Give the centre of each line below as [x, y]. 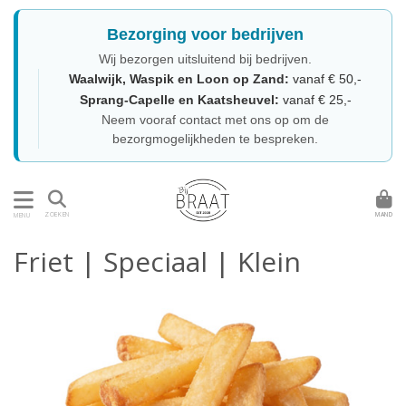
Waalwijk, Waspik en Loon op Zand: [179, 79]
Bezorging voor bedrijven [205, 34]
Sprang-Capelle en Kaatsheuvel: [179, 100]
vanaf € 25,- [315, 100]
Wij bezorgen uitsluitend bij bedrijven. [205, 59]
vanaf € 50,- [325, 79]
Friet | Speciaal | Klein [157, 261]
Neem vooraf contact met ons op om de [215, 120]
